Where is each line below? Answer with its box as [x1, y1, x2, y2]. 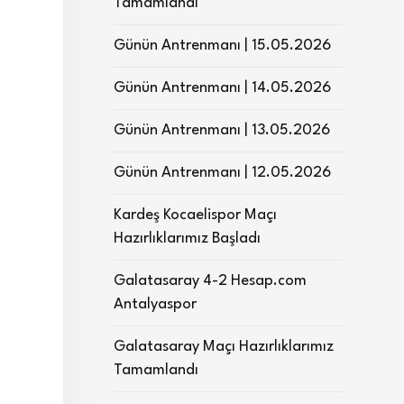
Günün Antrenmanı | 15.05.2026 [114, 38, 331, 53]
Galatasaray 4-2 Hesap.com [114, 273, 307, 289]
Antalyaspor [114, 297, 197, 312]
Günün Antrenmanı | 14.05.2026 [114, 80, 331, 96]
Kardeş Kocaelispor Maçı [114, 207, 277, 223]
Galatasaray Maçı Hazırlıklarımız [114, 339, 334, 354]
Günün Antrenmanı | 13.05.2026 [114, 123, 330, 138]
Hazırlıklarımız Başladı [114, 231, 261, 246]
